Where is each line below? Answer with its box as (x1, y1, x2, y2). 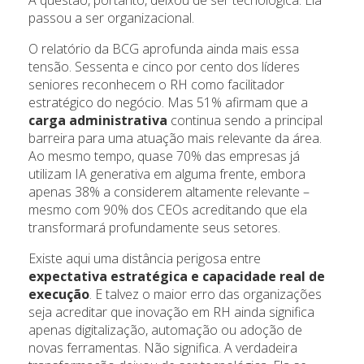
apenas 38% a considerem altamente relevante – (28, 183, 310, 201)
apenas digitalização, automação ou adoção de (28, 321, 302, 340)
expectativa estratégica (28, 267, 188, 286)
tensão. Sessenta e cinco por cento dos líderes (28, 58, 300, 76)
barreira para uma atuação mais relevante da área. (28, 129, 322, 148)
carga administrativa (28, 111, 167, 130)
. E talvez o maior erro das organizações (89, 285, 322, 304)
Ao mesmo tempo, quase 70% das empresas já (28, 147, 300, 166)
